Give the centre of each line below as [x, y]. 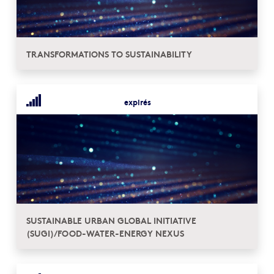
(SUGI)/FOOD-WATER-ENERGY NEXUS [105, 233]
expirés [138, 102]
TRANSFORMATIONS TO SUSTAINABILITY [109, 54]
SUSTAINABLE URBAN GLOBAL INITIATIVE [111, 220]
